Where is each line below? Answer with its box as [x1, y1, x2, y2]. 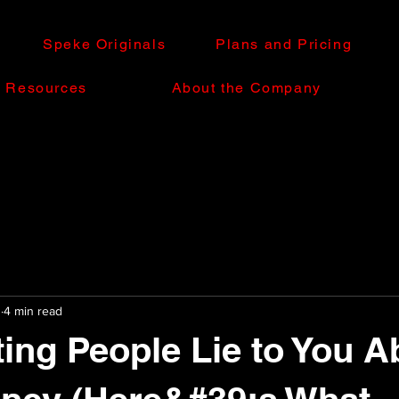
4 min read [4, 303, 62, 318]
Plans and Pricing [216, 36, 353, 53]
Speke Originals [43, 36, 167, 53]
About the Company [171, 79, 322, 96]
